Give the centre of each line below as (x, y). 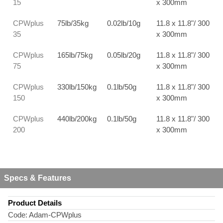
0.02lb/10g (124, 23)
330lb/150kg (77, 87)
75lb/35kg (73, 23)
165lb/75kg (75, 55)
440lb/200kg (77, 119)
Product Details (35, 203)
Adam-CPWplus (55, 215)
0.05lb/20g (124, 55)
